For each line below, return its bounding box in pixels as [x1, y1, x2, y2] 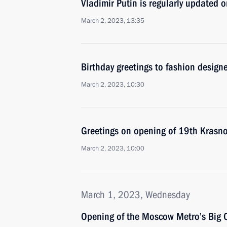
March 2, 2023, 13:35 [81, 16, 144, 25]
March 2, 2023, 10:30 [81, 80, 144, 89]
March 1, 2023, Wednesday [81, 188, 190, 201]
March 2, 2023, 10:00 [81, 144, 144, 153]
